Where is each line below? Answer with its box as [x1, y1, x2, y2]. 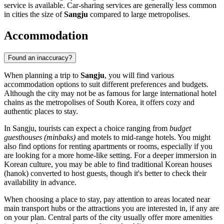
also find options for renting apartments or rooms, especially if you [4, 141, 212, 150]
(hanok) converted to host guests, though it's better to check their [4, 168, 206, 177]
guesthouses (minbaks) [4, 132, 75, 141]
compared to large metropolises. [88, 9, 190, 18]
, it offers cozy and [136, 97, 194, 106]
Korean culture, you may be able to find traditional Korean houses [4, 159, 212, 168]
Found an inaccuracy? [8, 53, 72, 61]
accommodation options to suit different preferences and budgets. [4, 79, 208, 88]
